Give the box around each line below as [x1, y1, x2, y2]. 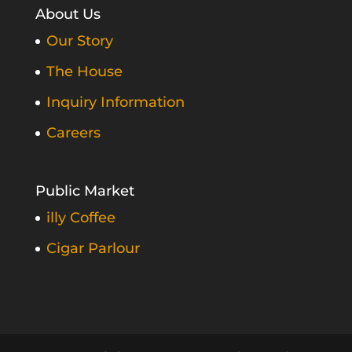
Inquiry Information [46, 93, 185, 112]
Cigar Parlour [46, 240, 140, 258]
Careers [46, 124, 101, 142]
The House [46, 63, 123, 81]
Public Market [35, 182, 134, 200]
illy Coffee [46, 209, 115, 227]
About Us [35, 5, 101, 24]
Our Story [46, 32, 113, 50]
